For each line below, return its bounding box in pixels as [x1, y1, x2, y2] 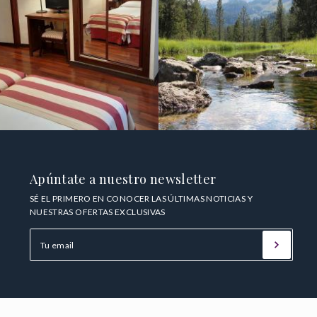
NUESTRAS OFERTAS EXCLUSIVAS [29, 207, 166, 218]
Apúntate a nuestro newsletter [29, 171, 217, 188]
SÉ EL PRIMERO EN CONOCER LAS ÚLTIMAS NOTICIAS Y [29, 193, 253, 204]
